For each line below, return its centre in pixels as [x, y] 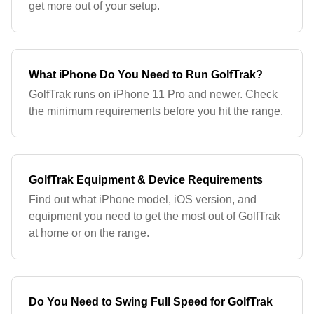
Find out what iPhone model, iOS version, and [143, 199]
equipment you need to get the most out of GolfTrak [155, 216]
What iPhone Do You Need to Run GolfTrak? [146, 75]
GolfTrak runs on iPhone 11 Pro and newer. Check [153, 94]
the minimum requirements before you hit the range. [156, 111]
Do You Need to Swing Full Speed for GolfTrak [151, 302]
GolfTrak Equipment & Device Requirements [146, 180]
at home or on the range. [89, 233]
